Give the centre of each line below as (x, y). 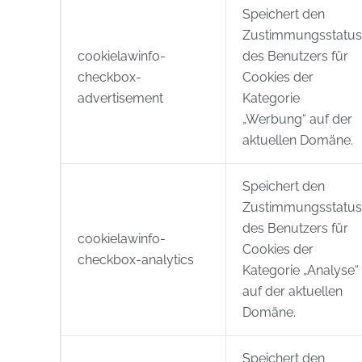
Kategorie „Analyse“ (301, 270)
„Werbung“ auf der (297, 119)
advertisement (120, 98)
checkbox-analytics (136, 260)
